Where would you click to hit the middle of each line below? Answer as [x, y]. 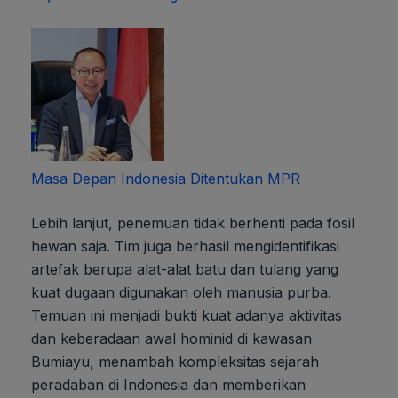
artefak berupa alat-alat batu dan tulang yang [185, 269]
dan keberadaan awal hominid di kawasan [171, 338]
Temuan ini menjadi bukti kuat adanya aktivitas [187, 315]
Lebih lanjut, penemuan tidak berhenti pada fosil [193, 223]
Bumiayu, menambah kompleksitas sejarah [175, 362]
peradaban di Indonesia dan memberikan [168, 385]
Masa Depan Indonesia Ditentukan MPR [166, 179]
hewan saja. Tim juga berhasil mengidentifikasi [185, 246]
